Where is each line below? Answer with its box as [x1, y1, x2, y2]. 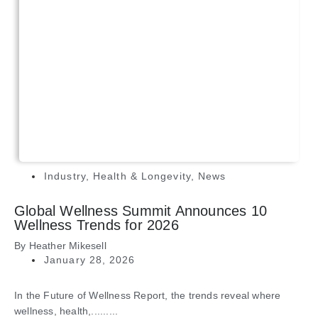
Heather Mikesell [28, 240, 106, 252]
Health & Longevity [93, 170, 191, 182]
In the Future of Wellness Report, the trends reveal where [14, 290, 281, 302]
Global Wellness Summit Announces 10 [14, 203, 268, 219]
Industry [44, 170, 86, 182]
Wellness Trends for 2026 [14, 217, 179, 234]
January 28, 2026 [44, 254, 136, 266]
